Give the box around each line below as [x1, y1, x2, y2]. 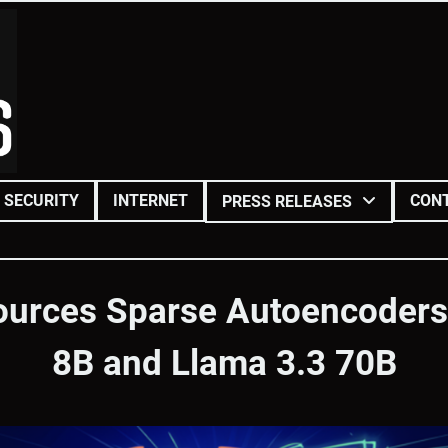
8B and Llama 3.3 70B [51, 341, 397, 384]
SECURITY [4, 190, 79, 210]
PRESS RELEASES [222, 191, 352, 211]
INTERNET [113, 190, 188, 210]
